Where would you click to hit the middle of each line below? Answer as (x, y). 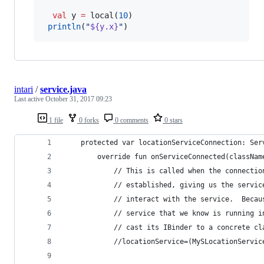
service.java (63, 90)
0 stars (173, 121)
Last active (30, 99)
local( (102, 16)
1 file (55, 121)
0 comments (131, 121)
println (64, 27)
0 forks (88, 121)
